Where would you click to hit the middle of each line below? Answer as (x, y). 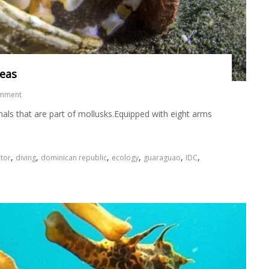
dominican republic (74, 158)
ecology (125, 158)
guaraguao (162, 158)
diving (26, 158)
